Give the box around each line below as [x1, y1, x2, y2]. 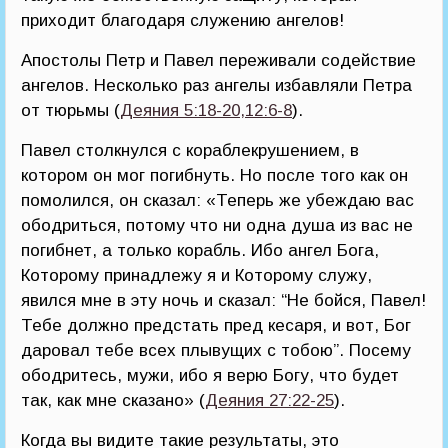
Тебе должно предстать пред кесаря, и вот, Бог [21, 316, 411, 336]
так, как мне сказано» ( [21, 391, 205, 411]
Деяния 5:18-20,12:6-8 [120, 101, 292, 121]
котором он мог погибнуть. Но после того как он [21, 166, 408, 186]
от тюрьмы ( [21, 101, 120, 121]
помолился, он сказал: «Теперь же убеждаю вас [21, 191, 414, 211]
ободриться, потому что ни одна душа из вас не [21, 216, 413, 236]
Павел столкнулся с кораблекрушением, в [21, 141, 359, 161]
